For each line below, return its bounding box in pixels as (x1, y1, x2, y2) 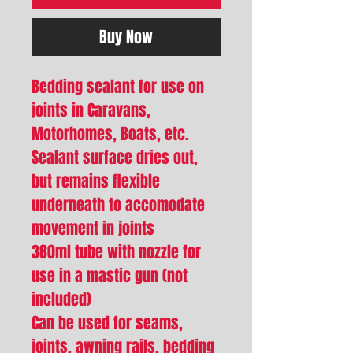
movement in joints (32, 216, 154, 240)
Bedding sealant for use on (32, 74, 204, 98)
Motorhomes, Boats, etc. (32, 121, 189, 146)
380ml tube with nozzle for (32, 240, 201, 264)
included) (32, 287, 91, 311)
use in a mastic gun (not (32, 263, 188, 288)
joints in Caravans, (32, 98, 150, 122)
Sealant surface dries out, (32, 145, 198, 169)
